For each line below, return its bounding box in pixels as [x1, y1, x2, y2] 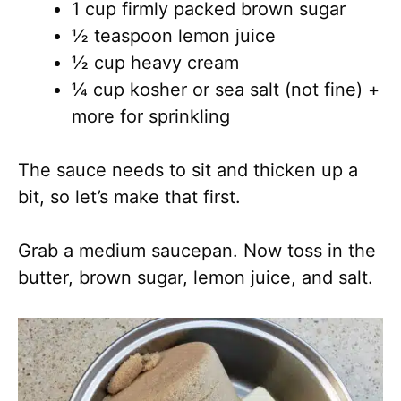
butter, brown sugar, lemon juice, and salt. [18, 266, 373, 288]
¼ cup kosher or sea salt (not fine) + [72, 78, 380, 100]
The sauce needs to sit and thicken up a [18, 158, 358, 181]
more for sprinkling [72, 105, 230, 127]
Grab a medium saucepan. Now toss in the [18, 239, 376, 261]
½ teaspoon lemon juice [72, 24, 276, 47]
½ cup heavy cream [72, 51, 239, 73]
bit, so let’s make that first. [18, 185, 241, 208]
